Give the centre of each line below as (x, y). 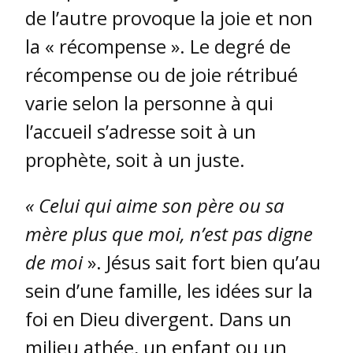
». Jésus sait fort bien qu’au (204, 262)
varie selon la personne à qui (149, 103)
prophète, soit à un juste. (135, 160)
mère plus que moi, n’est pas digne (169, 234)
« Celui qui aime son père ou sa (155, 206)
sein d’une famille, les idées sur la (169, 291)
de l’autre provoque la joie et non (169, 18)
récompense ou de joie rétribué (162, 75)
